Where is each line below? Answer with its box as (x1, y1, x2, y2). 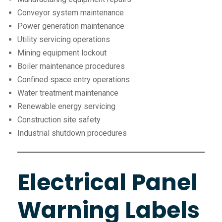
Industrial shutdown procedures (17, 128, 127, 138)
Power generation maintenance (17, 21, 124, 31)
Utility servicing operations (17, 35, 110, 45)
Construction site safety (17, 115, 101, 125)
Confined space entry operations (17, 75, 130, 85)
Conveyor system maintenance (17, 8, 124, 18)
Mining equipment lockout (17, 48, 107, 58)
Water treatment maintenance (17, 88, 118, 98)
